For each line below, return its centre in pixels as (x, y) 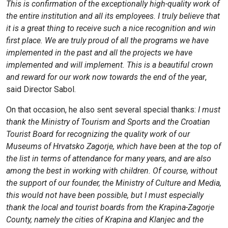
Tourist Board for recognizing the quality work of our (98, 134)
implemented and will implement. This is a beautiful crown (110, 65)
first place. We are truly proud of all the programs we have (107, 40)
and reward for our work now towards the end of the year (106, 77)
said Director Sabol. (41, 89)
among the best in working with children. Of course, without (112, 170)
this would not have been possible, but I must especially (105, 195)
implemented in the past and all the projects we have (99, 52)
